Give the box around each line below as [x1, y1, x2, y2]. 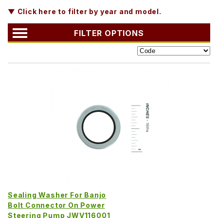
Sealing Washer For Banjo [8, 190, 107, 199]
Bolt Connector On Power [8, 200, 105, 209]
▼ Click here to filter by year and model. [8, 7, 162, 16]
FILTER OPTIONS [74, 28, 144, 38]
